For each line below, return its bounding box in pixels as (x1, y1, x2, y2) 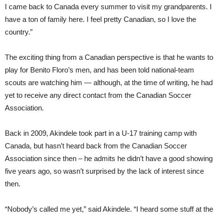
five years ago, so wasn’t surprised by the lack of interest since (5, 167, 204, 175)
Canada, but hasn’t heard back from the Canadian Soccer (5, 142, 187, 150)
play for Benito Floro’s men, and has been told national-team (5, 66, 194, 74)
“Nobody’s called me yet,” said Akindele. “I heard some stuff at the (5, 205, 213, 213)
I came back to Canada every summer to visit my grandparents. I (5, 2, 212, 11)
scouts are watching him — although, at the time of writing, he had (5, 78, 213, 87)
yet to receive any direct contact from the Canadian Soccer (5, 91, 191, 99)
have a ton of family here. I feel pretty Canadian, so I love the (5, 15, 196, 23)
